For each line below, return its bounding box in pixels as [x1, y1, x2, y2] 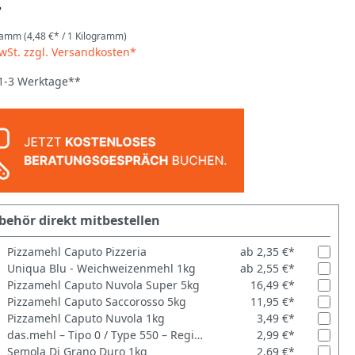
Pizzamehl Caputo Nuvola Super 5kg [6, 277, 200, 293]
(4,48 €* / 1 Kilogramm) [24, 29, 127, 43]
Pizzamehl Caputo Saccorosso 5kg [6, 294, 186, 310]
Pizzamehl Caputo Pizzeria [6, 244, 147, 260]
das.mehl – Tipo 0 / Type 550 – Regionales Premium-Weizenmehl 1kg [193, 327, 203, 343]
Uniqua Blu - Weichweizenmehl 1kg [6, 261, 196, 277]
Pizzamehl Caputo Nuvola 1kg [6, 311, 165, 326]
